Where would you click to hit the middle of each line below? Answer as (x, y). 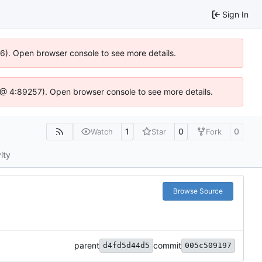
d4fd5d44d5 (126, 246)
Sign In (235, 14)
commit (167, 246)
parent (87, 246)
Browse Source (198, 191)
